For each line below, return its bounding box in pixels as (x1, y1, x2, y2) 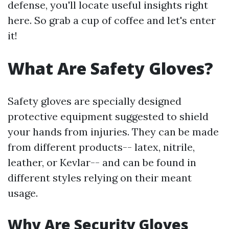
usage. (8, 187, 38, 199)
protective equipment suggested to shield (8, 110, 209, 123)
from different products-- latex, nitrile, (8, 141, 195, 153)
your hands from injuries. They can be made (8, 125, 219, 138)
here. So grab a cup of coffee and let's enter (8, 14, 216, 27)
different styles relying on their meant (8, 171, 192, 184)
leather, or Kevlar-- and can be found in (8, 156, 196, 169)
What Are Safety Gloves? (8, 57, 213, 79)
